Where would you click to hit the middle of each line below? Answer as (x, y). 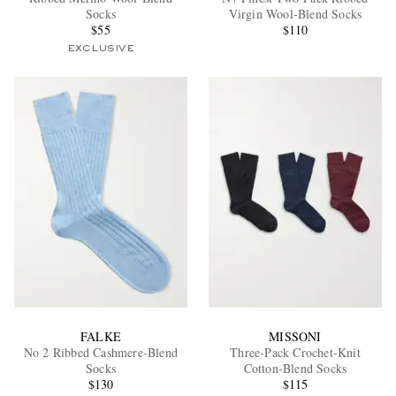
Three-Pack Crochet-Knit (295, 352)
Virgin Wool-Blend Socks (295, 14)
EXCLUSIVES (139, 170)
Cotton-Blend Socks (295, 368)
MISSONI (295, 336)
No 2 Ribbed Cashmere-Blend (101, 352)
